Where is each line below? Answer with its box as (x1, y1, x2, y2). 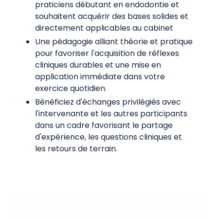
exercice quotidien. (35, 83, 107, 94)
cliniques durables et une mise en (35, 59, 161, 71)
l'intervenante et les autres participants (35, 108, 187, 120)
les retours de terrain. (35, 143, 117, 155)
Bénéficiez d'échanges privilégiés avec (35, 96, 181, 108)
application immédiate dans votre (35, 71, 165, 83)
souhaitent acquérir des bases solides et (35, 11, 188, 22)
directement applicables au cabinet (35, 22, 173, 34)
